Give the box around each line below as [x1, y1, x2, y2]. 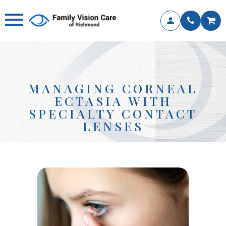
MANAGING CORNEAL [28, 79, 198, 96]
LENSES [82, 117, 144, 134]
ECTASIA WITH [54, 92, 172, 109]
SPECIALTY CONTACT [29, 104, 197, 122]
